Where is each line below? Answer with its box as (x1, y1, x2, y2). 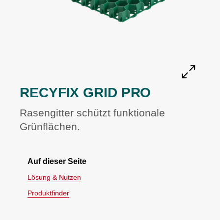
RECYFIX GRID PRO (20, 85, 151, 101)
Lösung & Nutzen (27, 173, 81, 182)
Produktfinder (27, 189, 69, 197)
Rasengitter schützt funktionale (20, 107, 165, 119)
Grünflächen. (20, 121, 80, 133)
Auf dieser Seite (27, 157, 86, 166)
